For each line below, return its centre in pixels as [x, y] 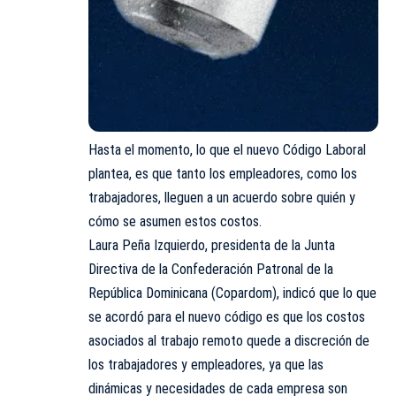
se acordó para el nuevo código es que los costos [227, 317]
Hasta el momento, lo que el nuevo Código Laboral [227, 150]
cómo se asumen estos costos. [175, 222]
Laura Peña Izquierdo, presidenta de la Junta [212, 246]
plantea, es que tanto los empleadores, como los [223, 174]
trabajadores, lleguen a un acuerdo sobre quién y [222, 198]
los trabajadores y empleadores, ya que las [206, 365]
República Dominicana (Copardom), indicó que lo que [232, 293]
